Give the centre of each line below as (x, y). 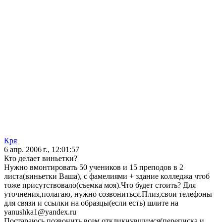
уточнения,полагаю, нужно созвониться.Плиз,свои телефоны (108, 194)
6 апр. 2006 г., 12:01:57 (42, 150)
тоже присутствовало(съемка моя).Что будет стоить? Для (100, 185)
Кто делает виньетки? (41, 159)
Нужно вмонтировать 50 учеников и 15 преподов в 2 (94, 167)
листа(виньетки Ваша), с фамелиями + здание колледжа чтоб (107, 176)
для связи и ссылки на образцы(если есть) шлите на (91, 203)
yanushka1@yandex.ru (40, 212)
